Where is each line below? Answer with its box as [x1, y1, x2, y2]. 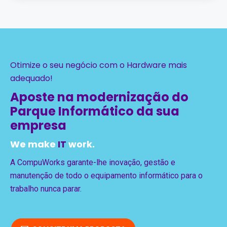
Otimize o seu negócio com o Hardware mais [10, 59, 187, 71]
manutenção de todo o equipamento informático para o [10, 171, 203, 180]
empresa [10, 117, 66, 134]
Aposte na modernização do [10, 89, 188, 105]
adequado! [10, 72, 53, 84]
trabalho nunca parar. [10, 184, 82, 194]
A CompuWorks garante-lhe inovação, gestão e [10, 158, 175, 167]
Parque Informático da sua [10, 103, 179, 120]
